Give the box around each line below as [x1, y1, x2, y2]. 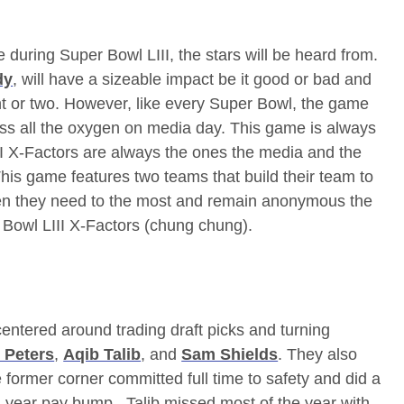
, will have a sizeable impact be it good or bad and [13, 69, 372, 88]
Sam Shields [181, 344, 279, 363]
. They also [278, 344, 358, 363]
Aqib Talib [63, 344, 142, 363]
